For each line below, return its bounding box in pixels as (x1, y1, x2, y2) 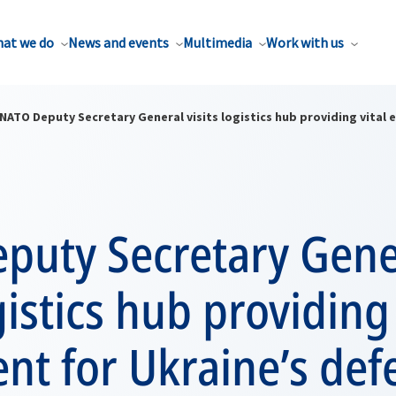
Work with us (266, 34, 344, 51)
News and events (68, 34, 169, 51)
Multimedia (183, 34, 252, 51)
